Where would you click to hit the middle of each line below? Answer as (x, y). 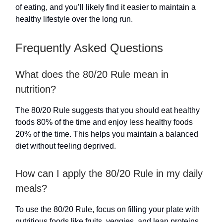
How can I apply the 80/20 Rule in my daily (109, 173)
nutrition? (36, 89)
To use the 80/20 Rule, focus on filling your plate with (108, 209)
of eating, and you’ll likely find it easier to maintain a (106, 7)
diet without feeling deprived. (66, 146)
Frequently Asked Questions (89, 48)
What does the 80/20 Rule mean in (92, 74)
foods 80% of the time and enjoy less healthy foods (104, 122)
